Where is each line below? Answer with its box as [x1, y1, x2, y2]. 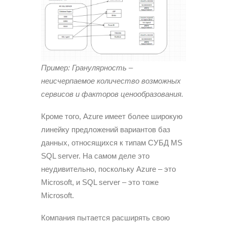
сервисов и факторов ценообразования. [41, 89, 183, 98]
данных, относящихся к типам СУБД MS [41, 138, 182, 147]
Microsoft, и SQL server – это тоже [41, 177, 159, 186]
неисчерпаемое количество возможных [41, 76, 181, 85]
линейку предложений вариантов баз [41, 125, 170, 134]
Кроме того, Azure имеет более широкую [41, 111, 182, 121]
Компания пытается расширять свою [41, 213, 170, 222]
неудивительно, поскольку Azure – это [41, 164, 176, 173]
